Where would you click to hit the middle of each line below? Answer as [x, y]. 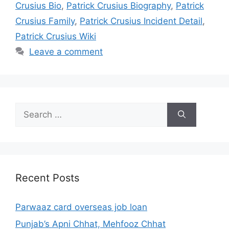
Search [29, 108]
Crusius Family [45, 21]
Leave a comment [66, 51]
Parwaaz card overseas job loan [81, 207]
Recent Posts [47, 178]
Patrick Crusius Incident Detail [141, 21]
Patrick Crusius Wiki [56, 36]
